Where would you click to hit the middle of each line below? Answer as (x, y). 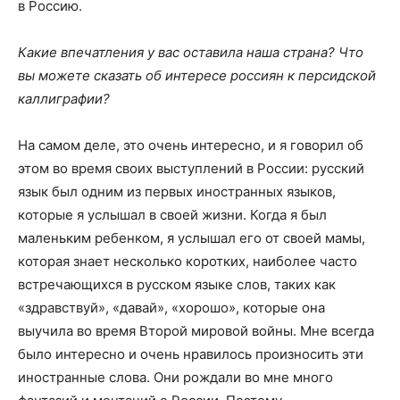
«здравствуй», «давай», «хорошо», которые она (171, 308)
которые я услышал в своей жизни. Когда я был (172, 215)
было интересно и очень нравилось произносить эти (191, 354)
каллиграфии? (64, 99)
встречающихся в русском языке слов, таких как (177, 285)
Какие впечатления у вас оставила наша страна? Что (191, 53)
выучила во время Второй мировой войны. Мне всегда (196, 331)
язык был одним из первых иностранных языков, (177, 192)
